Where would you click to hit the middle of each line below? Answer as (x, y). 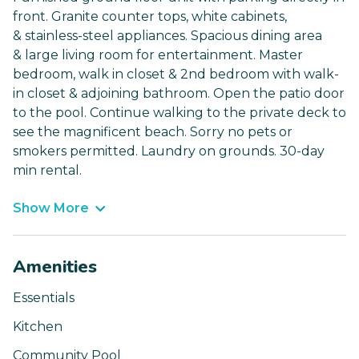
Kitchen (38, 327)
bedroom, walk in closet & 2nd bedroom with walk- (176, 75)
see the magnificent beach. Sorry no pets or (153, 132)
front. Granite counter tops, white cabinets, (150, 17)
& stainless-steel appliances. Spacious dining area (167, 36)
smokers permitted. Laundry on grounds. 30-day (169, 151)
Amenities (55, 267)
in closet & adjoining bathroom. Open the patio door (179, 94)
